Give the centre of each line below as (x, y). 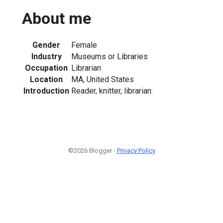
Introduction (46, 91)
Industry (46, 56)
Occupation (46, 68)
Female (84, 45)
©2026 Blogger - (92, 150)
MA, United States (103, 79)
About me (56, 19)
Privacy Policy (136, 150)
